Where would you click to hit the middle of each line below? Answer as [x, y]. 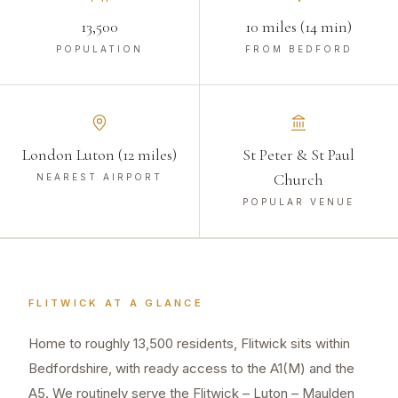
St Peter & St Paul [299, 155]
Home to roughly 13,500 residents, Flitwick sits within [189, 344]
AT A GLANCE [151, 303]
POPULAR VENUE [299, 202]
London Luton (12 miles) [99, 155]
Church [299, 180]
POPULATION [99, 49]
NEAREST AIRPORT [99, 177]
